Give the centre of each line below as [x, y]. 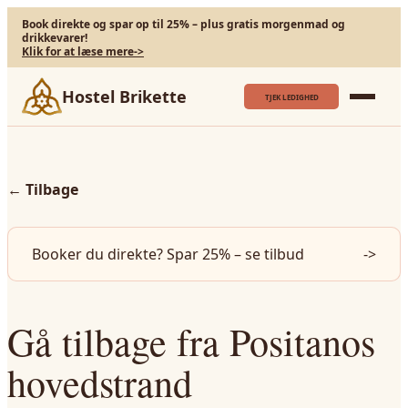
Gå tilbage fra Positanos [191, 342]
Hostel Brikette [124, 97]
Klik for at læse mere [78, 51]
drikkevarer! [55, 37]
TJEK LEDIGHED [291, 97]
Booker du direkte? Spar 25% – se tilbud [168, 254]
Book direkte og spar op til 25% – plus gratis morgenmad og [184, 24]
